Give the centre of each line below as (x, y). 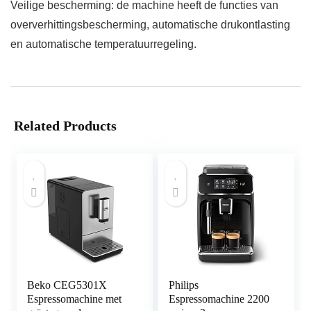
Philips (184, 285)
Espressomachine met (75, 299)
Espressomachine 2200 (219, 299)
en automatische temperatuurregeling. (103, 44)
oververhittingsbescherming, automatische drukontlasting (150, 25)
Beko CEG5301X (67, 285)
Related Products (65, 126)
